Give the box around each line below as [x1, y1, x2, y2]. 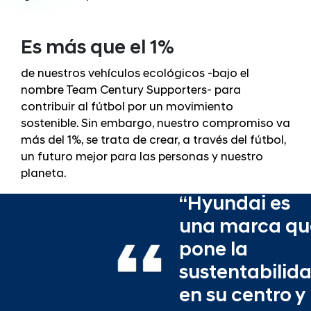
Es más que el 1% [21, 38, 174, 58]
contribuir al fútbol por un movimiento [21, 101, 233, 114]
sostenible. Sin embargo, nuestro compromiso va [21, 118, 290, 131]
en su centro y [179, 287, 305, 307]
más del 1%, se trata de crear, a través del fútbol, [21, 135, 286, 147]
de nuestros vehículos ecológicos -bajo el [21, 68, 249, 81]
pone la [179, 241, 248, 261]
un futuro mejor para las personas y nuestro [21, 151, 263, 164]
